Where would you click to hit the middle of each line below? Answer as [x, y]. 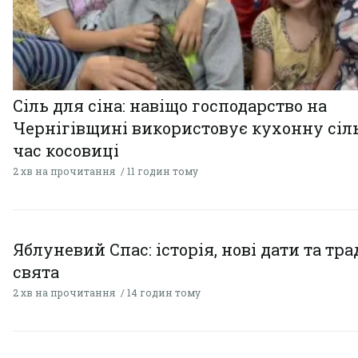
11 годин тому [163, 171]
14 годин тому [164, 292]
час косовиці [66, 150]
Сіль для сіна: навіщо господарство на [170, 105]
